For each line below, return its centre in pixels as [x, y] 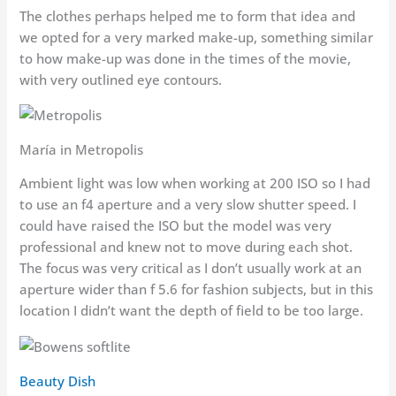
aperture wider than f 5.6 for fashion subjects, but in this [197, 289]
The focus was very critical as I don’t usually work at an [191, 268]
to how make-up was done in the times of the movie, [186, 58]
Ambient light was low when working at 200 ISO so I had [195, 183]
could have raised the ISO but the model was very [176, 226]
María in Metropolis [82, 149]
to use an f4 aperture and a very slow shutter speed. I [188, 205]
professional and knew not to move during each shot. [187, 247]
